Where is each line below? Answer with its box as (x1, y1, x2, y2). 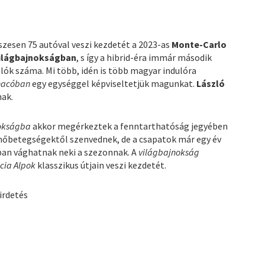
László (196, 77, 225, 90)
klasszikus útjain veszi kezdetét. (37, 159, 167, 172)
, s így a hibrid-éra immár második (76, 51, 212, 64)
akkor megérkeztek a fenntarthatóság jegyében (31, 120, 228, 132)
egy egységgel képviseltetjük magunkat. (32, 77, 197, 90)
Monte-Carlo (172, 38, 227, 51)
